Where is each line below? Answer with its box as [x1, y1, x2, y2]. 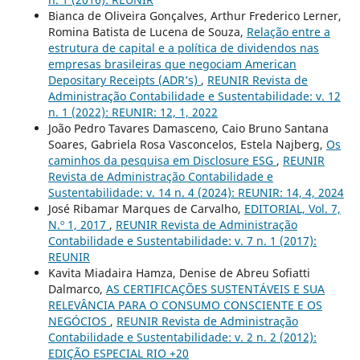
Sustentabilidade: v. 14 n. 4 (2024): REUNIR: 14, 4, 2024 [47, 184, 344, 200]
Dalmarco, [47, 280, 106, 297]
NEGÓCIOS [47, 313, 110, 329]
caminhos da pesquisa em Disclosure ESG [47, 152, 276, 168]
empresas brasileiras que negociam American [47, 55, 297, 72]
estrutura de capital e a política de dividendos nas [47, 39, 319, 55]
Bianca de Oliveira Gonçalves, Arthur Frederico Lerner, [47, 7, 342, 23]
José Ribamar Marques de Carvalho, [47, 200, 244, 216]
